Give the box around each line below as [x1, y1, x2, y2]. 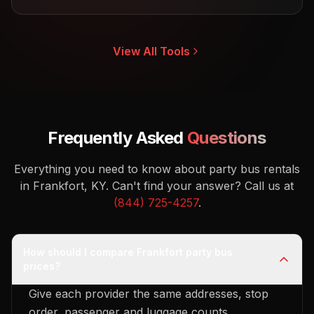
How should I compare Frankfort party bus [23, 246, 233, 258]
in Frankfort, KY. [20, 179, 109, 193]
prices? [23, 260, 60, 272]
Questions [187, 128, 266, 148]
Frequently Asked [48, 128, 188, 148]
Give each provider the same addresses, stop [29, 287, 268, 301]
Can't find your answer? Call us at [112, 179, 294, 193]
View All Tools [113, 44, 190, 58]
